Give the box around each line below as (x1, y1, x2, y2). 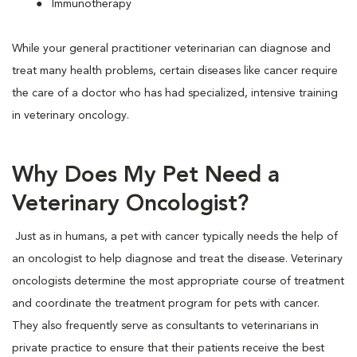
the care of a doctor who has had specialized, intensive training (12, 88, 338, 100)
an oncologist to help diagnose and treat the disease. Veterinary (12, 253, 343, 265)
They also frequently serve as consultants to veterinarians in (12, 320, 319, 332)
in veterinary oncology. (12, 110, 129, 122)
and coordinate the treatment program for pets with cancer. (12, 298, 320, 310)
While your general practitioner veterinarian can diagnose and (12, 43, 331, 55)
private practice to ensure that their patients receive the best (12, 343, 324, 355)
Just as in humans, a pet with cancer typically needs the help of (15, 231, 338, 243)
